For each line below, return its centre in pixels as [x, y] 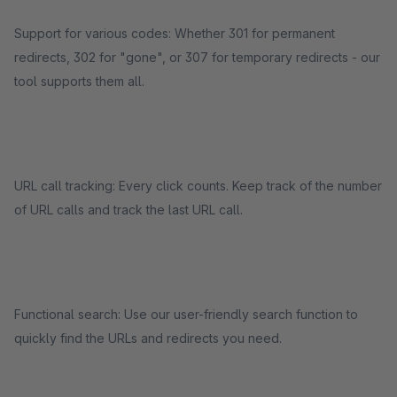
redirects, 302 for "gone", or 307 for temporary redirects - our [197, 57]
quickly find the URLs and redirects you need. [148, 338]
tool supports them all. [79, 81]
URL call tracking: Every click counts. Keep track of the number [198, 186]
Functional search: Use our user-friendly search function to [186, 314]
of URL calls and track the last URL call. [128, 210]
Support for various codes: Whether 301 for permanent [175, 33]
